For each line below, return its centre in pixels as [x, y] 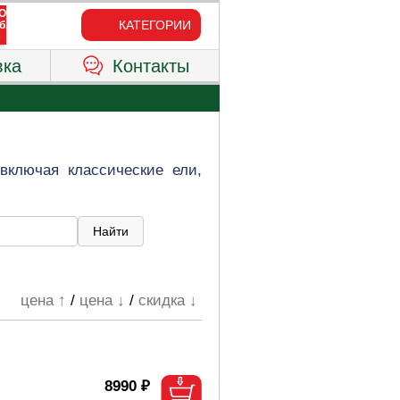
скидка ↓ [168, 300]
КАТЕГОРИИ [154, 25]
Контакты [150, 66]
